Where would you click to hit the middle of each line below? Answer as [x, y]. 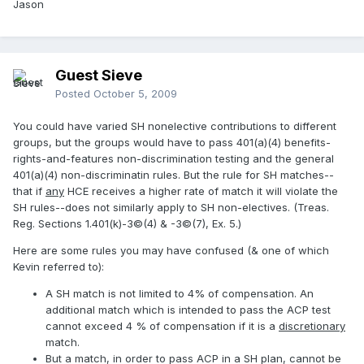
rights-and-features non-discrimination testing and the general [173, 159]
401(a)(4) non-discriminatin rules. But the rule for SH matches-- [173, 175]
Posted [74, 94]
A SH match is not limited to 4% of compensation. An [180, 294]
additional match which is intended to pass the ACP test [188, 310]
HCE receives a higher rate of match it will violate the [201, 191]
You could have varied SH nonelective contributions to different [175, 126]
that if [29, 191]
